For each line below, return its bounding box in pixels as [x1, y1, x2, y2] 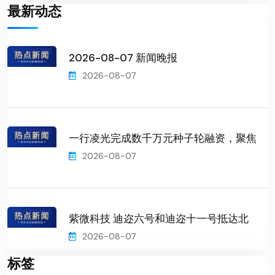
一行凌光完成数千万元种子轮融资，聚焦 [69, 131, 257, 145]
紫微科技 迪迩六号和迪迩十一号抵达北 [69, 211, 249, 225]
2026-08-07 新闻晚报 [69, 50, 177, 64]
